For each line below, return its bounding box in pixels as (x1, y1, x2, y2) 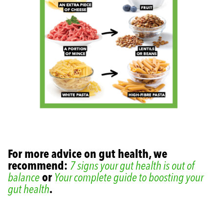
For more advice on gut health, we (8, 147, 167, 161)
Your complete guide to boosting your (54, 170, 203, 185)
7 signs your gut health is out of (70, 158, 195, 173)
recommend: (8, 158, 70, 173)
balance (8, 170, 40, 185)
